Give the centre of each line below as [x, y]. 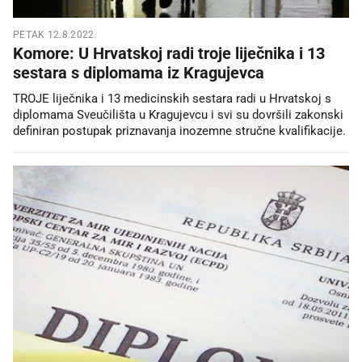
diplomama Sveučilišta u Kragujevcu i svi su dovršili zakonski [178, 115]
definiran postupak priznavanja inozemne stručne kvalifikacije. [179, 131]
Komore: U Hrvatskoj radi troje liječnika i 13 [169, 54]
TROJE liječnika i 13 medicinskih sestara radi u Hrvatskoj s [172, 99]
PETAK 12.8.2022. [55, 35]
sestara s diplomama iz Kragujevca [139, 73]
